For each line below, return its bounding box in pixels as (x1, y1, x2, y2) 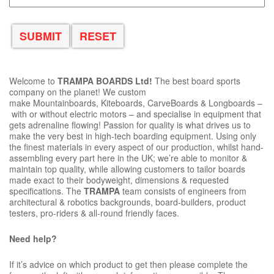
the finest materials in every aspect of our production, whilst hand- (9, 141, 264, 153)
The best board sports (155, 75, 240, 87)
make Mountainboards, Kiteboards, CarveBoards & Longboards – (9, 97, 262, 109)
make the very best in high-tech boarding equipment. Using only (9, 130, 256, 142)
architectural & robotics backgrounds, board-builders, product (9, 196, 246, 208)
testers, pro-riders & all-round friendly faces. (9, 207, 179, 219)
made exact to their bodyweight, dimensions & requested (9, 174, 229, 186)
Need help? (9, 232, 57, 245)
